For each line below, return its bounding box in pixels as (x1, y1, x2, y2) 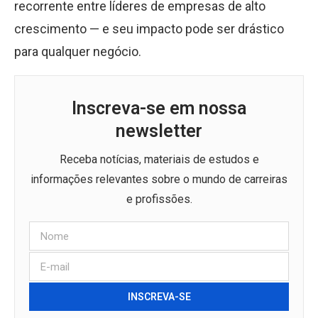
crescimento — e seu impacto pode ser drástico (14, 21, 284, 36)
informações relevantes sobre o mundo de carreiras (31, 172, 287, 186)
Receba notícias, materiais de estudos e (59, 153, 259, 166)
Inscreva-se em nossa (72, 98, 246, 119)
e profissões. (126, 192, 192, 206)
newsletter (116, 121, 202, 141)
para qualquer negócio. (14, 44, 141, 59)
